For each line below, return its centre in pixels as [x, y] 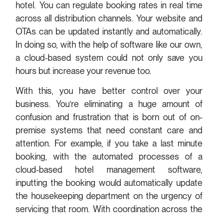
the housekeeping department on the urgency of [109, 196]
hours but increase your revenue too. [85, 71]
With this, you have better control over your [109, 91]
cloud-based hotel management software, [109, 170]
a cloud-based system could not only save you [109, 57]
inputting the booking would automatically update [109, 183]
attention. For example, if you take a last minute [109, 144]
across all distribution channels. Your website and [109, 18]
